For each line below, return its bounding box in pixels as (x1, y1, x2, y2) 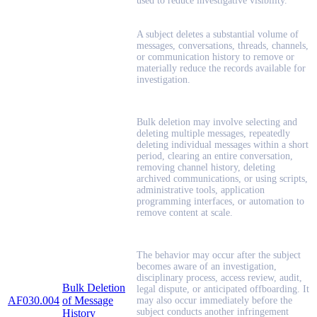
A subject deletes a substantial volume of (137, 29, 299, 40)
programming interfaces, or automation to (137, 196, 304, 207)
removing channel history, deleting (137, 162, 275, 173)
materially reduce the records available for (137, 63, 306, 74)
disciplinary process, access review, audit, (137, 272, 302, 284)
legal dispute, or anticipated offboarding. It (137, 284, 309, 295)
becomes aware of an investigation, (137, 261, 277, 272)
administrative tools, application (137, 185, 265, 196)
